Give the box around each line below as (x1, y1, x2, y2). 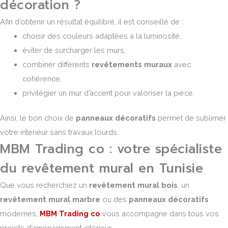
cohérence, (22, 74, 62, 83)
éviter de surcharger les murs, (22, 45, 126, 54)
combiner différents (22, 60, 92, 69)
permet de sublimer (156, 113, 226, 123)
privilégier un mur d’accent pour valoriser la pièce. (22, 88, 194, 97)
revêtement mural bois (89, 181, 178, 190)
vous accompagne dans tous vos (100, 209, 219, 218)
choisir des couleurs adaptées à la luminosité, (22, 31, 181, 40)
